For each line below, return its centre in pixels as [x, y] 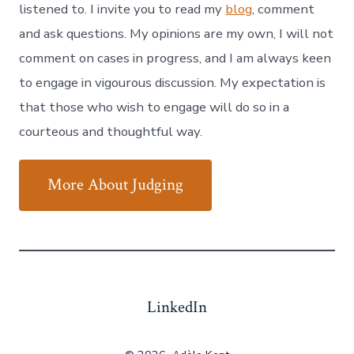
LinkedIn [177, 307]
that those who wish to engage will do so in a [154, 107]
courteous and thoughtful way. [111, 131]
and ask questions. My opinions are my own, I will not [177, 33]
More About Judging [116, 185]
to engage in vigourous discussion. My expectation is [173, 82]
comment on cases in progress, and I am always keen [175, 58]
